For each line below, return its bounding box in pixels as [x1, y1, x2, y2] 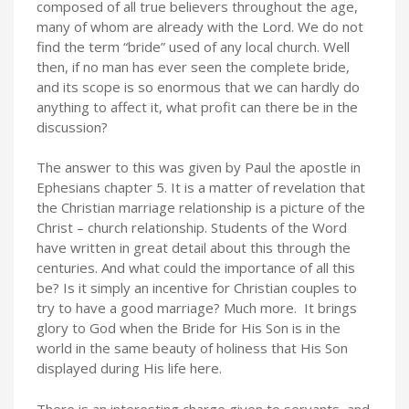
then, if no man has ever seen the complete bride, [37, 57, 350, 76]
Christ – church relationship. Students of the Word [37, 218, 347, 236]
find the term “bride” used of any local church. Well [37, 37, 350, 56]
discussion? [37, 117, 108, 136]
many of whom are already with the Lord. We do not [37, 16, 363, 36]
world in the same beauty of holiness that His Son [37, 339, 348, 357]
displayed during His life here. [37, 359, 222, 377]
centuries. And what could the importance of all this [37, 258, 355, 277]
